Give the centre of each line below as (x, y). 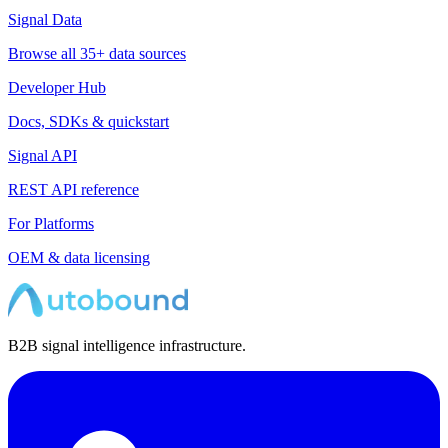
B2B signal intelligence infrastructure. (127, 346)
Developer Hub (57, 88)
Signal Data (45, 20)
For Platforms (51, 224)
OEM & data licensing (79, 258)
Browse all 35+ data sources (97, 54)
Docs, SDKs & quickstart (88, 122)
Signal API (42, 156)
